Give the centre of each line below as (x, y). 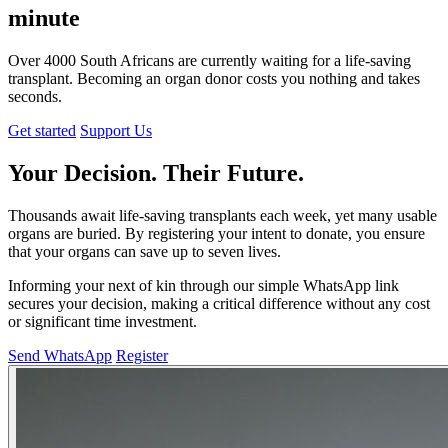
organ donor (203, 78)
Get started (42, 130)
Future (262, 172)
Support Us (116, 130)
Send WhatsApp (60, 355)
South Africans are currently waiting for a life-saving (243, 60)
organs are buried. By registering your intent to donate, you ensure (216, 233)
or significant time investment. (102, 321)
